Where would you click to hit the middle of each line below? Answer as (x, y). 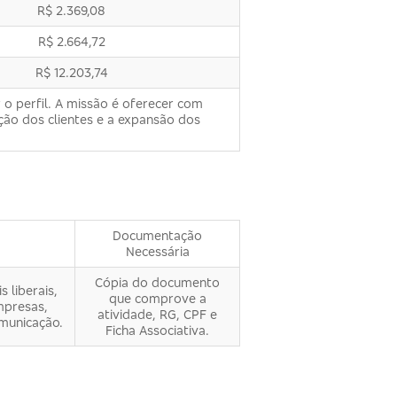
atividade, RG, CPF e (157, 314)
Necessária (157, 251)
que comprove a (157, 298)
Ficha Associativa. (157, 330)
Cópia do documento (157, 282)
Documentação (157, 235)
